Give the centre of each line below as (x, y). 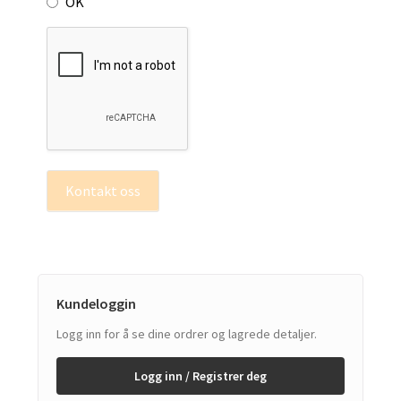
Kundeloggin (96, 304)
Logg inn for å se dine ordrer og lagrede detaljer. (186, 334)
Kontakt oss (102, 190)
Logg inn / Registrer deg (200, 376)
